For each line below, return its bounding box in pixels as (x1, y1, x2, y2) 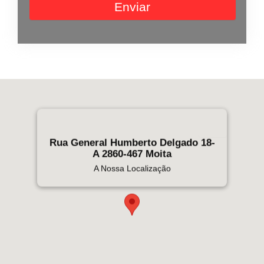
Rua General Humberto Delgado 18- (49, 137, 215, 148)
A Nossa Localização (93, 163, 171, 173)
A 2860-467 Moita (93, 148, 171, 160)
